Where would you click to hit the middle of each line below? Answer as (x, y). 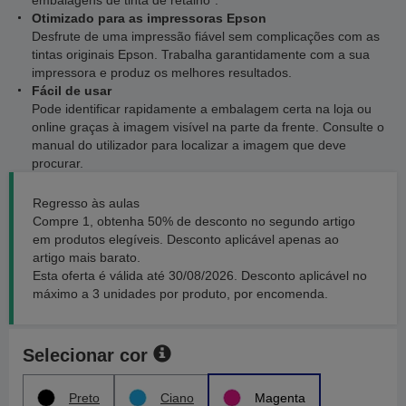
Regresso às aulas (86, 203)
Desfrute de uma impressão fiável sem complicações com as (206, 36)
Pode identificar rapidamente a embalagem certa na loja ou (202, 109)
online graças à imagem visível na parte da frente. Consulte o (208, 127)
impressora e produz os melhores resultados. (162, 72)
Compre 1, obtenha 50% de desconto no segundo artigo (194, 221)
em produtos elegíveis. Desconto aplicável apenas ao (186, 239)
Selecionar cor (85, 355)
